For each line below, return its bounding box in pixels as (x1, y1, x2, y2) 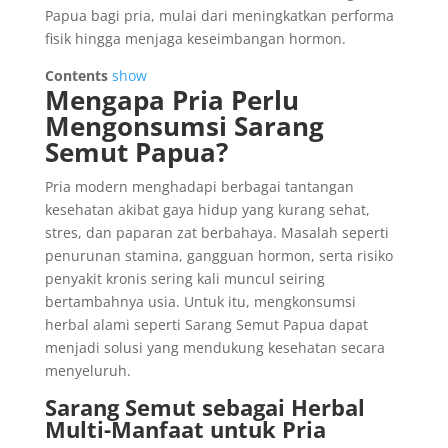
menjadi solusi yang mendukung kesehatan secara (44, 338, 385, 357)
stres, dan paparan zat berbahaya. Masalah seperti (44, 223, 389, 242)
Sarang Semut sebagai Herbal (44, 392, 365, 422)
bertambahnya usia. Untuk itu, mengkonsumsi (44, 292, 356, 311)
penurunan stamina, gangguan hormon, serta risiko (44, 246, 393, 265)
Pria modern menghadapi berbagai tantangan (44, 177, 354, 196)
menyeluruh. (44, 361, 131, 380)
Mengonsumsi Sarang (44, 108, 324, 144)
